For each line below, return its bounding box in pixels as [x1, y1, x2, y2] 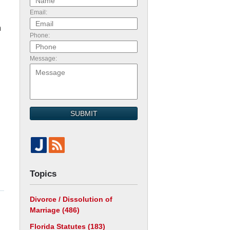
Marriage [30, 206, 62, 214]
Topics [30, 169, 56, 179]
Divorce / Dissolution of [30, 195, 112, 203]
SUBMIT [70, 109, 98, 118]
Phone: [30, 32, 50, 39]
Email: [30, 9, 47, 16]
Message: [30, 55, 57, 62]
